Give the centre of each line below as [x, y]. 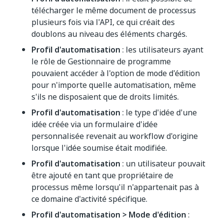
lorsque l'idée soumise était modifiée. [99, 148]
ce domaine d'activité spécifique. [89, 199]
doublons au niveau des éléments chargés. [109, 34]
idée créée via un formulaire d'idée [95, 124]
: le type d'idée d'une [159, 112]
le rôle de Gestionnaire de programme [101, 61]
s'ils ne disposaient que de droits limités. [105, 97]
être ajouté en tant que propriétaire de [102, 175]
